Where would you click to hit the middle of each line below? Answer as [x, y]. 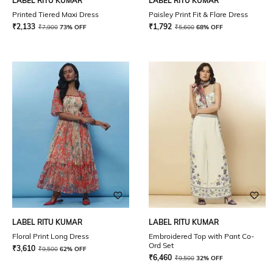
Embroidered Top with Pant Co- [201, 236]
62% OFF [73, 249]
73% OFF [73, 27]
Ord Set [161, 245]
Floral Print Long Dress [51, 236]
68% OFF [210, 27]
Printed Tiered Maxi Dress [55, 14]
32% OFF [210, 258]
